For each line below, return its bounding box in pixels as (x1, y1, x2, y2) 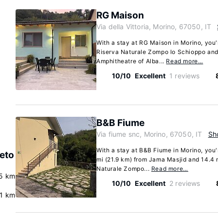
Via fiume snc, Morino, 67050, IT (96, 130, 202, 138)
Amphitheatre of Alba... (96, 57, 166, 65)
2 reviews (169, 179, 200, 187)
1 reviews (169, 72, 200, 80)
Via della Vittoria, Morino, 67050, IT (96, 22, 212, 31)
